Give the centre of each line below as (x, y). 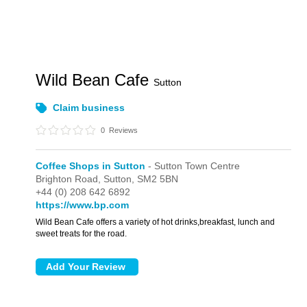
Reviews (123, 130)
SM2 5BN (158, 179)
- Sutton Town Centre (193, 166)
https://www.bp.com (83, 205)
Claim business (89, 108)
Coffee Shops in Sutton (91, 166)
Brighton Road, (70, 179)
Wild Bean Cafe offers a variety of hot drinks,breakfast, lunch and (156, 222)
